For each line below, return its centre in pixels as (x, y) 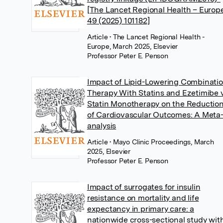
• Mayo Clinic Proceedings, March (162, 142)
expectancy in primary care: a (140, 209)
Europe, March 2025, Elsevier (132, 46)
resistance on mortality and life (143, 198)
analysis (102, 126)
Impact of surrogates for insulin (144, 187)
